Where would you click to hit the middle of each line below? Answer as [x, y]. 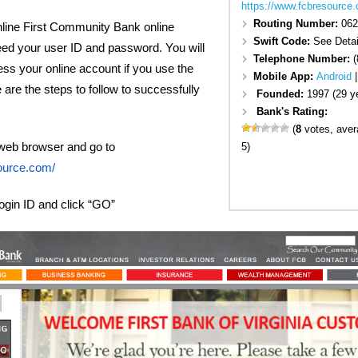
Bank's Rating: [292, 112]
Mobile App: [284, 77]
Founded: [281, 94]
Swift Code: [283, 42]
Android [334, 77]
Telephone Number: [303, 59]
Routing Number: [297, 24]
